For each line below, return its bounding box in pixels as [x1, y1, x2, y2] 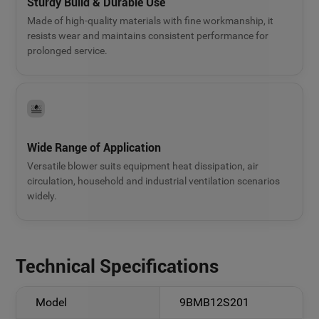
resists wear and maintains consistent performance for [27, 29, 269, 41]
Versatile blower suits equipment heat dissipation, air [27, 159, 259, 172]
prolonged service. [27, 44, 108, 56]
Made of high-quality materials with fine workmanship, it [27, 14, 274, 26]
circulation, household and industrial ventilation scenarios [27, 174, 281, 187]
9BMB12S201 [179, 295, 250, 309]
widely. [27, 189, 58, 202]
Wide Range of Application [27, 140, 162, 155]
